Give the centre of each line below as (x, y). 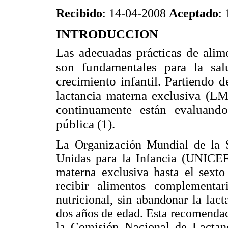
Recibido (79, 13)
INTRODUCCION (107, 34)
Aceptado (194, 13)
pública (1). (85, 124)
